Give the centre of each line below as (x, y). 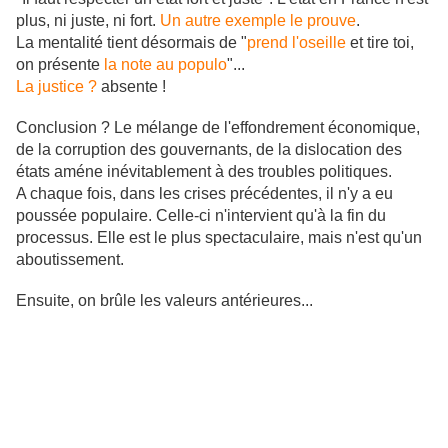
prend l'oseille (296, 42)
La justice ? (56, 86)
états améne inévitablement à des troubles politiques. (204, 171)
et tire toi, (380, 42)
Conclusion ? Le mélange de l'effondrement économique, (218, 127)
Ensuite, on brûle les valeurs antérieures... (164, 300)
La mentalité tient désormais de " (131, 42)
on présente (60, 64)
